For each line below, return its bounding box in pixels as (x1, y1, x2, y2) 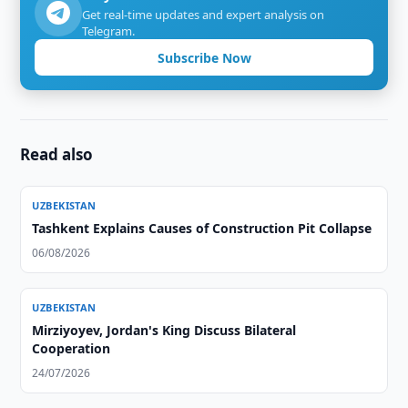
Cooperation (32, 340, 111, 357)
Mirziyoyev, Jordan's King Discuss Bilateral (32, 321, 297, 339)
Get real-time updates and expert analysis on (82, 6, 325, 23)
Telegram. (82, 23, 136, 39)
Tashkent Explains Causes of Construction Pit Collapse (32, 219, 372, 237)
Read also (20, 144, 94, 165)
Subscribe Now (157, 48, 251, 66)
